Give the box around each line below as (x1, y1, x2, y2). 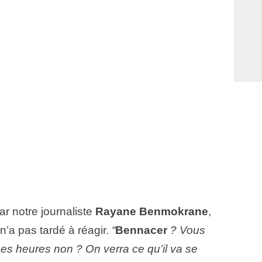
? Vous (167, 224, 205, 237)
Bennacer (115, 224, 167, 237)
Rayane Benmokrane (95, 205, 208, 218)
